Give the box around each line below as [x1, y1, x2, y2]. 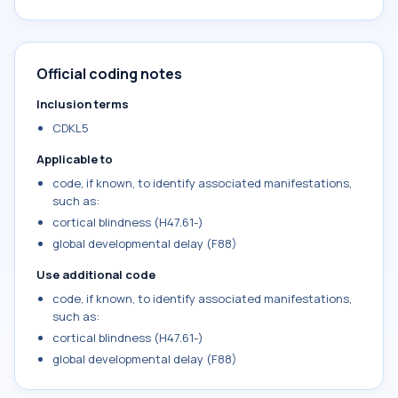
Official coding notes [36, 64, 182, 84]
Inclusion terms [36, 96, 129, 112]
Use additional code [36, 267, 155, 283]
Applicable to [36, 151, 113, 167]
